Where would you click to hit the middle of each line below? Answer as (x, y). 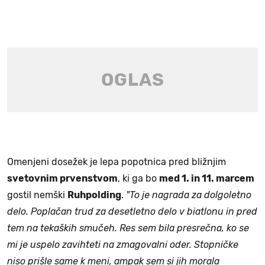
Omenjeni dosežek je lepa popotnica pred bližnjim (117, 161)
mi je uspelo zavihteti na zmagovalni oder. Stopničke (123, 244)
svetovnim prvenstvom (62, 178)
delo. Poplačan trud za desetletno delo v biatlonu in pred (132, 211)
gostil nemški (37, 195)
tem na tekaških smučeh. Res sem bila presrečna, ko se (128, 228)
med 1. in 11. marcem (207, 178)
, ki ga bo (138, 178)
